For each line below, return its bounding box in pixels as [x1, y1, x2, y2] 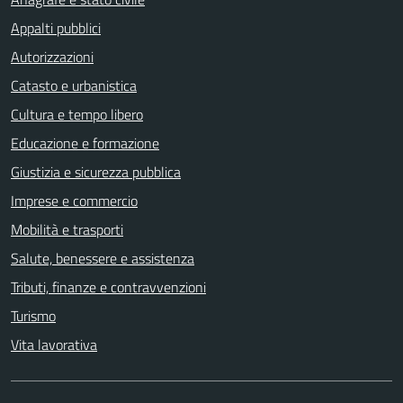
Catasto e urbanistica [11, 74, 137, 96]
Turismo [11, 304, 56, 327]
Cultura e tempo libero [11, 103, 143, 125]
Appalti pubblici [11, 16, 101, 39]
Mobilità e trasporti [11, 218, 123, 240]
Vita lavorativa [11, 333, 97, 355]
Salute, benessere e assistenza [11, 246, 194, 269]
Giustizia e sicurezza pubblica [11, 160, 181, 183]
